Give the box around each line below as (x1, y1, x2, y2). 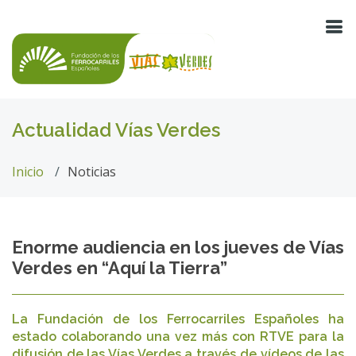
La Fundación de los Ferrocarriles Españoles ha (12, 311, 344, 327)
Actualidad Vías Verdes (12, 118, 220, 141)
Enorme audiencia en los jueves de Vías (12, 237, 344, 257)
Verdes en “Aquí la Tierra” (12, 257, 227, 278)
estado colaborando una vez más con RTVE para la (12, 329, 344, 344)
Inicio (12, 163, 44, 180)
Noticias (68, 163, 116, 180)
